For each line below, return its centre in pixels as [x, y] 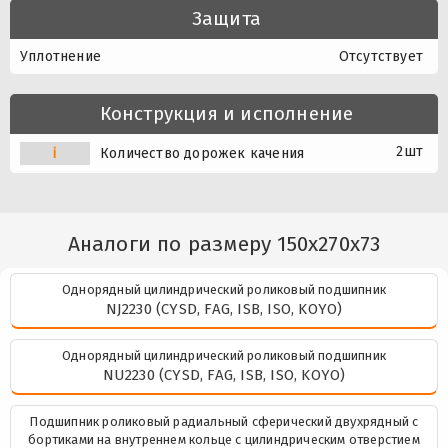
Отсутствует [380, 57]
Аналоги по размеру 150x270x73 [224, 244]
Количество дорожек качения [202, 154]
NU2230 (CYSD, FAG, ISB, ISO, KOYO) [224, 375]
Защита [226, 19]
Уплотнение [60, 57]
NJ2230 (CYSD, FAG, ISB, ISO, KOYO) [224, 309]
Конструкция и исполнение [226, 114]
